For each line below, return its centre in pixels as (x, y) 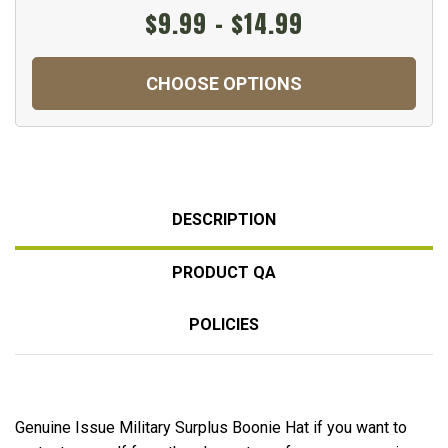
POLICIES (224, 324)
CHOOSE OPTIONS (224, 83)
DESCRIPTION (224, 219)
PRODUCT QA (224, 272)
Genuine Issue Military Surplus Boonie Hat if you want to (211, 427)
